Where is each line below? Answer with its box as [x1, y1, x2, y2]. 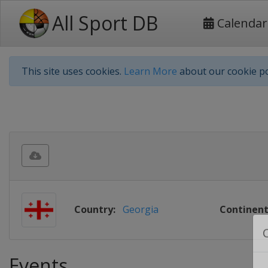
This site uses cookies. [22, 65, 124, 78]
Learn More [124, 65, 177, 78]
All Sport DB [52, 10, 158, 36]
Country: [74, 203, 115, 216]
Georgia [123, 203, 159, 216]
